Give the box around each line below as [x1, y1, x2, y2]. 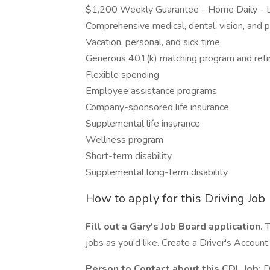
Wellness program [86, 133, 163, 146]
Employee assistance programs [86, 84, 217, 98]
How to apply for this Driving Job [86, 190, 265, 207]
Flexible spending [86, 68, 159, 81]
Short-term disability [86, 149, 172, 163]
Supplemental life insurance [86, 117, 200, 130]
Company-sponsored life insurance [86, 101, 229, 114]
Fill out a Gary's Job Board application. [86, 220, 263, 233]
